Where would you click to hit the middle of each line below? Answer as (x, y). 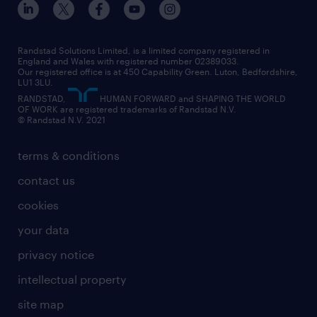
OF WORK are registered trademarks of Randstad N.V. (127, 109)
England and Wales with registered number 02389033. (128, 60)
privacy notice (56, 254)
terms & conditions (69, 155)
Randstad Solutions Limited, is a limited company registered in (144, 50)
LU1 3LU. (35, 82)
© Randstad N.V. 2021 (62, 119)
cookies (38, 204)
